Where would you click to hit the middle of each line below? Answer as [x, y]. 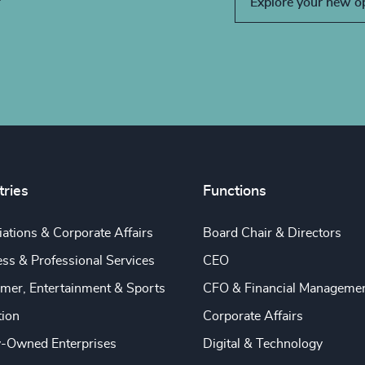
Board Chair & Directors [272, 233]
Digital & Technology [262, 344]
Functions [234, 192]
